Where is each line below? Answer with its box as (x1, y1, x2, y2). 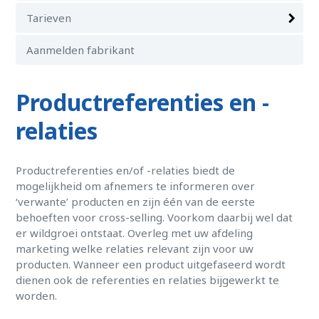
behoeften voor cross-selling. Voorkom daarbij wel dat (16, 210, 293, 224)
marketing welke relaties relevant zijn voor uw (16, 241, 254, 256)
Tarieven (26, 11, 72, 25)
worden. (16, 288, 58, 303)
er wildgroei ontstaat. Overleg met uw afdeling (16, 226, 253, 240)
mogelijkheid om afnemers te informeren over (16, 179, 256, 193)
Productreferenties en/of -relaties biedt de (16, 163, 236, 177)
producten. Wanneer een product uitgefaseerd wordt (16, 257, 286, 271)
